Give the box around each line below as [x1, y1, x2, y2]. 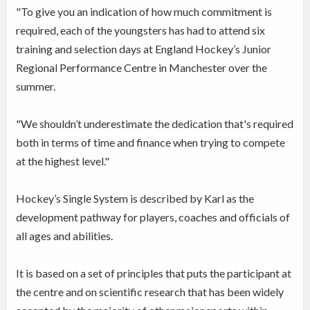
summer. [16, 80, 56, 93]
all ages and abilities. [16, 229, 113, 243]
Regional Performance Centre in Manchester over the [16, 61, 268, 75]
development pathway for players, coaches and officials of [16, 210, 291, 224]
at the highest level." [16, 154, 110, 168]
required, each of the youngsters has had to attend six [16, 24, 266, 37]
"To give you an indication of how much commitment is [16, 5, 273, 19]
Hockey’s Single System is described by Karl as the [16, 192, 255, 206]
